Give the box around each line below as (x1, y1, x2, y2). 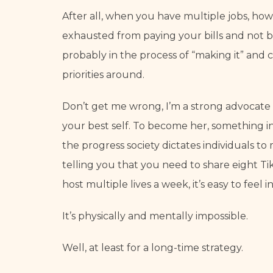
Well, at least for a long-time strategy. (62, 242, 243, 253)
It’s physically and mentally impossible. (62, 210, 248, 222)
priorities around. (62, 69, 144, 80)
